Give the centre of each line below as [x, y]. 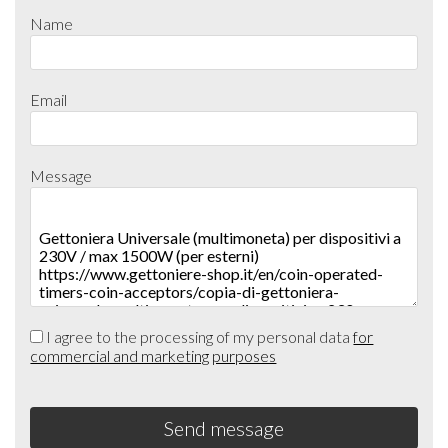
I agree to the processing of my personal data [198, 337]
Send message [224, 428]
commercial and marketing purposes [153, 356]
